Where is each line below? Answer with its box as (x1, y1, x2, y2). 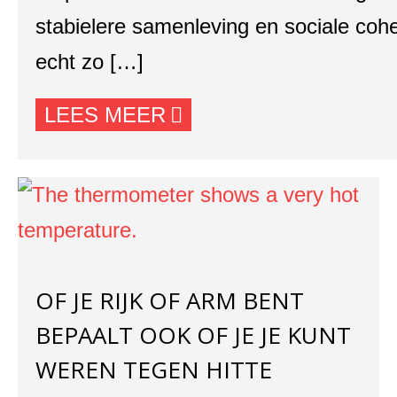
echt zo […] (35, 50, 144, 74)
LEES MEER (44, 103, 166, 127)
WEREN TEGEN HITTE (35, 354, 272, 385)
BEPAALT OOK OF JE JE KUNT (35, 319, 351, 351)
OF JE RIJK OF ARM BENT (35, 284, 304, 316)
